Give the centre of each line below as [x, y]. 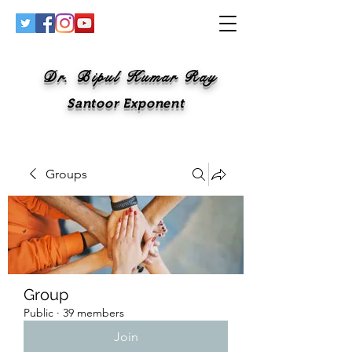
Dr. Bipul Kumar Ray [130, 77]
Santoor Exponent [126, 103]
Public [38, 313]
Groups [66, 174]
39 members [93, 313]
